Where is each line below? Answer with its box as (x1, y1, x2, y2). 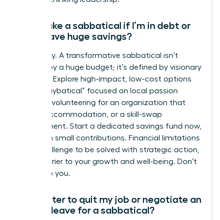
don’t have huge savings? (18, 31, 132, 42)
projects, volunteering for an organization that (18, 99, 186, 107)
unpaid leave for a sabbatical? (18, 205, 155, 216)
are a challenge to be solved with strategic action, (18, 146, 199, 154)
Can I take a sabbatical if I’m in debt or (18, 21, 191, 31)
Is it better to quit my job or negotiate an (18, 194, 201, 205)
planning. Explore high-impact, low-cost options (18, 75, 192, 83)
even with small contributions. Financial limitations (18, 134, 200, 142)
